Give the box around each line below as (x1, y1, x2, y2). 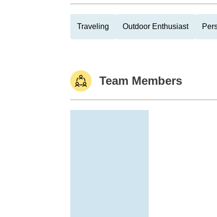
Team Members (99, 74, 182, 87)
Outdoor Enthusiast (123, 22, 188, 31)
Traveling (77, 22, 109, 31)
